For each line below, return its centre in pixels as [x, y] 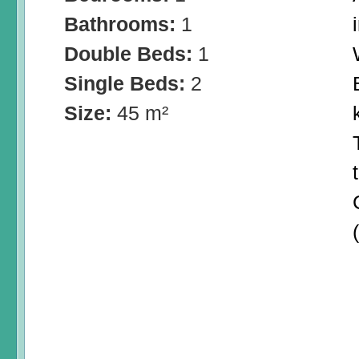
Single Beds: [127, 84]
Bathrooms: [123, 24]
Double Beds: [131, 54]
